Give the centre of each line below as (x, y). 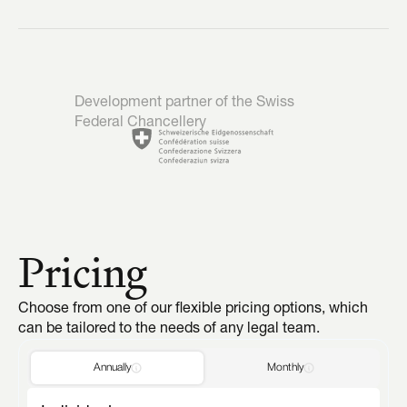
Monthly (285, 367)
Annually (113, 367)
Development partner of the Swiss (184, 102)
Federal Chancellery (140, 122)
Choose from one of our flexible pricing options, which (193, 308)
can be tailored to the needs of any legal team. (169, 328)
